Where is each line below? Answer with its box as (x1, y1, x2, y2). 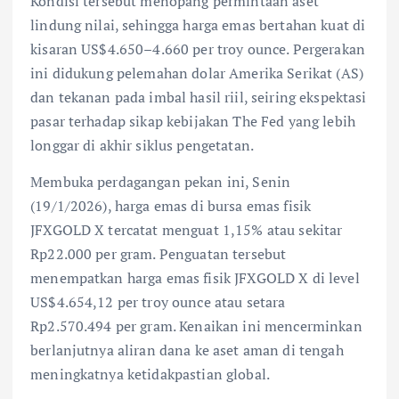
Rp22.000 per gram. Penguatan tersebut (30, 243, 287, 264)
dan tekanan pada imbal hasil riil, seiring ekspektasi (30, 86, 367, 107)
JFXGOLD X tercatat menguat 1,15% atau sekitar (30, 219, 343, 240)
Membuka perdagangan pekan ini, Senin (30, 171, 291, 191)
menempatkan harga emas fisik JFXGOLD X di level (30, 267, 360, 288)
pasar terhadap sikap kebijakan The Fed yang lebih (30, 110, 355, 131)
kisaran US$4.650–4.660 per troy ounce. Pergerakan (30, 38, 365, 59)
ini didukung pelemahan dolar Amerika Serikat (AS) (30, 62, 363, 83)
